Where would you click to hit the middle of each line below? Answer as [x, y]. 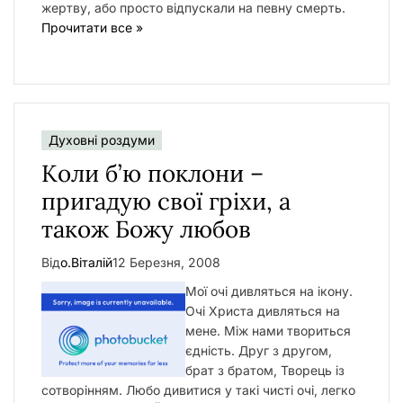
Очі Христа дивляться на [263, 310]
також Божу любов [146, 228]
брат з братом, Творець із [265, 370]
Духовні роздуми [102, 139]
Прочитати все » [92, 27]
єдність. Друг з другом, [259, 350]
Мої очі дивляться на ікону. [269, 291]
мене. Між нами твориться [268, 330]
